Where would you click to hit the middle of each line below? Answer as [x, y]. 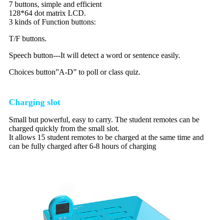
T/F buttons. [28, 38]
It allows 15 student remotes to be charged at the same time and [106, 137]
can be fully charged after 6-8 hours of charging [82, 146]
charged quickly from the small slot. [64, 128]
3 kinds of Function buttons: [52, 22]
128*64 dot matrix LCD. [47, 13]
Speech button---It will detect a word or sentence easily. [95, 55]
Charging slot [35, 102]
